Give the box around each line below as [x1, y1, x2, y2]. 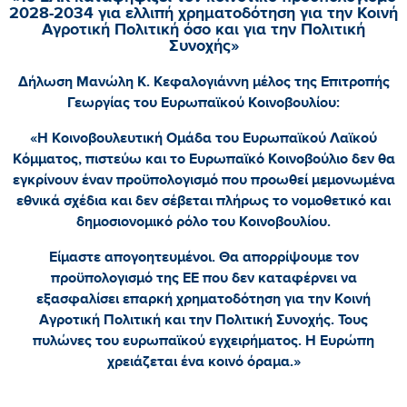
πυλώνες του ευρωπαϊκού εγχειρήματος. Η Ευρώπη [33, 331, 374, 350]
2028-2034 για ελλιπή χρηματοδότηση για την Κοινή [9, 3, 398, 24]
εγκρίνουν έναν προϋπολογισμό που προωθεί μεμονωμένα [12, 170, 395, 189]
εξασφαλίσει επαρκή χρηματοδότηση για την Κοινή [36, 289, 371, 308]
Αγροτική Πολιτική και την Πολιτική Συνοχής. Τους [39, 310, 368, 329]
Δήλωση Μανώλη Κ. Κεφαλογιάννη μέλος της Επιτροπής [17, 72, 390, 91]
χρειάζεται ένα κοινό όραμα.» [106, 352, 301, 371]
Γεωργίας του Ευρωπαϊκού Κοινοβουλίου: [67, 93, 340, 112]
